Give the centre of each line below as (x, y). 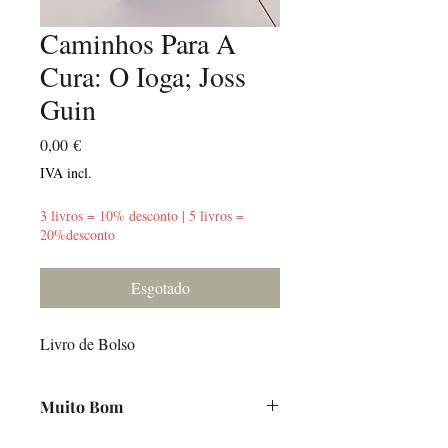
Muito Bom (81, 406)
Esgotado (160, 287)
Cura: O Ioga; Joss (143, 76)
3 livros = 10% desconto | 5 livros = (142, 215)
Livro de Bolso (87, 343)
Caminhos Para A (138, 43)
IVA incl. (66, 172)
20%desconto (77, 234)
